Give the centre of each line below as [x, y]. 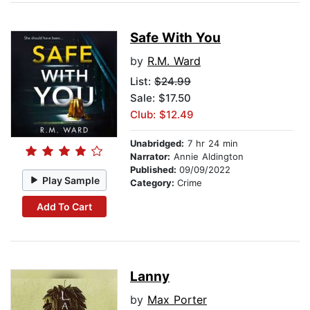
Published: [155, 170]
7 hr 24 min [211, 144]
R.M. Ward [174, 61]
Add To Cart [64, 206]
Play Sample [71, 180]
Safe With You [175, 38]
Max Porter [177, 300]
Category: [154, 183]
